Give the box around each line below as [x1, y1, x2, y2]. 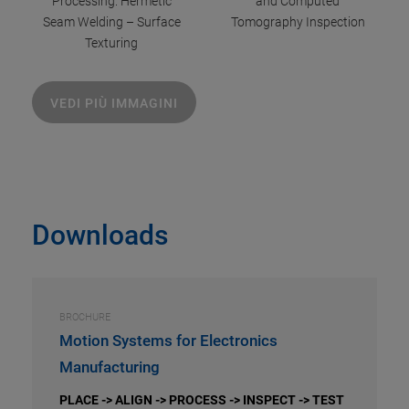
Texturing [85, 35, 138, 50]
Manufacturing [59, 357, 160, 376]
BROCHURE [59, 310, 110, 323]
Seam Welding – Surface [42, 14, 181, 29]
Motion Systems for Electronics [59, 330, 278, 350]
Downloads [32, 218, 168, 251]
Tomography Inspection [230, 14, 365, 29]
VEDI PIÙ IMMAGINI [50, 95, 178, 110]
